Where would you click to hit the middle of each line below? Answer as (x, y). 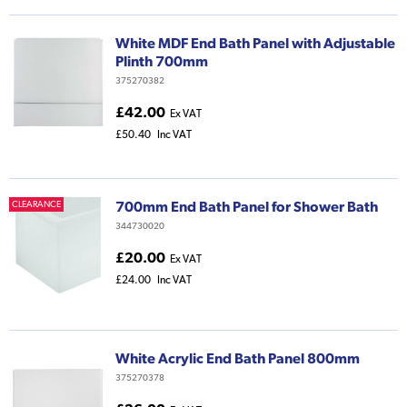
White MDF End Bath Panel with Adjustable (255, 43)
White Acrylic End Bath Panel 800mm (238, 358)
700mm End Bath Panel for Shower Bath (247, 207)
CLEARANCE (36, 204)
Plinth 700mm (162, 61)
